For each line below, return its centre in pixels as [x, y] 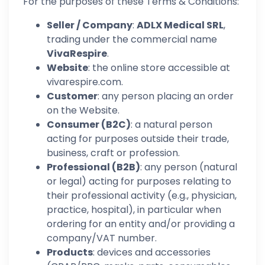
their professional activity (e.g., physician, [142, 195]
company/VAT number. [102, 238]
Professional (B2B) [93, 167]
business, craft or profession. [113, 153]
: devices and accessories [152, 252]
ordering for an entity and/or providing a [141, 224]
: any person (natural [189, 167]
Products [70, 252]
